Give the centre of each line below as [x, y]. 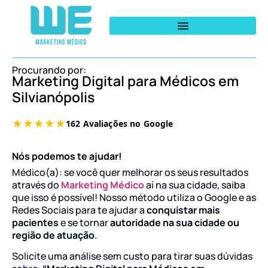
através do [36, 185]
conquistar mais [183, 210]
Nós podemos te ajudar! [67, 156]
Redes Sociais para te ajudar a [79, 210]
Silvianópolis [53, 97]
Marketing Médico [102, 185]
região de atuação [53, 235]
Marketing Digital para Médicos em [125, 80]
